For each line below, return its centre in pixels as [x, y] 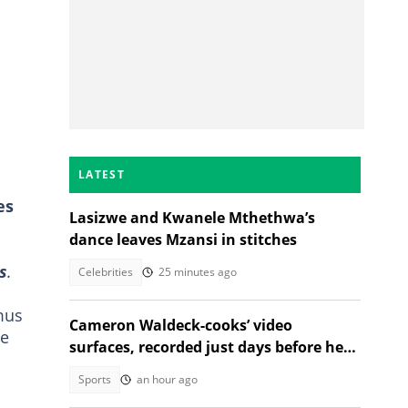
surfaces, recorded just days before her [209, 347]
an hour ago [167, 379]
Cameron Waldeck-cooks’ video [181, 325]
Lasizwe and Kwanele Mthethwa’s [192, 218]
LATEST [102, 174]
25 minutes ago [198, 272]
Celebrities [106, 272]
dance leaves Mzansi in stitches [183, 240]
